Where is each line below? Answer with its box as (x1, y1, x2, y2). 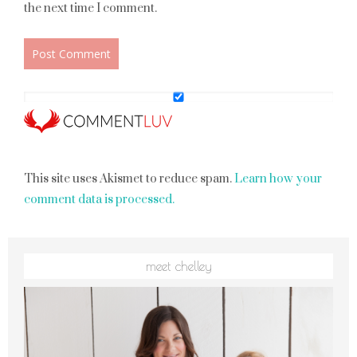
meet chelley (145, 259, 212, 273)
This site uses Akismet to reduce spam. (24, 171, 234, 186)
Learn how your (234, 171, 322, 186)
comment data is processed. (24, 192, 175, 207)
